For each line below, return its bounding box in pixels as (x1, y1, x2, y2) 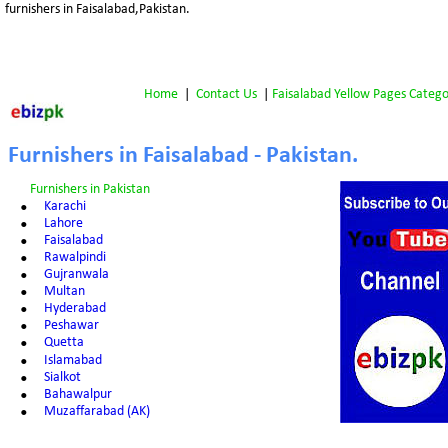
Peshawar (43, 318, 99, 334)
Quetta (43, 335, 84, 351)
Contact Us (195, 86, 257, 102)
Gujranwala (43, 267, 109, 283)
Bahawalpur (43, 386, 112, 402)
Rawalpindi (43, 250, 106, 266)
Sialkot (43, 369, 81, 385)
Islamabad (43, 352, 102, 368)
